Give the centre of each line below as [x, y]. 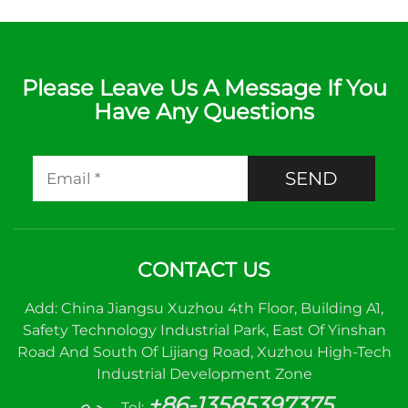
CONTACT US [204, 270]
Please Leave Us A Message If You [204, 88]
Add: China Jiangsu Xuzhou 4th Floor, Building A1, [204, 308]
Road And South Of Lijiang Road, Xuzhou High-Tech [204, 352]
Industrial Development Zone [204, 374]
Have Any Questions [204, 112]
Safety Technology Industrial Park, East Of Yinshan [204, 330]
